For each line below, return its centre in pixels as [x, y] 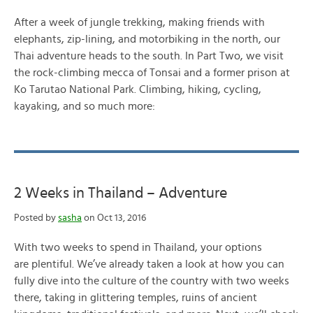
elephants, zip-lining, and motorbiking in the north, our [147, 39]
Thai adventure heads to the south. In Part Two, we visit [149, 56]
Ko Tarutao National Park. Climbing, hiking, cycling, [138, 89]
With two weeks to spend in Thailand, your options [138, 247]
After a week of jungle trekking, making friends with [139, 22]
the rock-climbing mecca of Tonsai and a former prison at [152, 73]
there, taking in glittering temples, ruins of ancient [136, 298]
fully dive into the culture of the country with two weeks [152, 281]
